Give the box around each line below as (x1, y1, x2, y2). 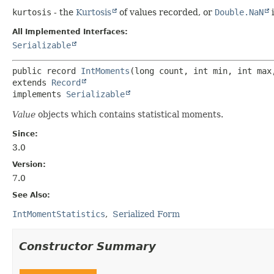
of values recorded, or (117, 7, 215, 17)
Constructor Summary (19, 239, 156, 253)
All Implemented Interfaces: (12, 27, 128, 36)
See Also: (12, 190, 50, 199)
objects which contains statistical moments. (35, 109, 223, 119)
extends (12, 77, 51, 87)
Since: (12, 129, 38, 138)
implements (12, 89, 66, 99)
